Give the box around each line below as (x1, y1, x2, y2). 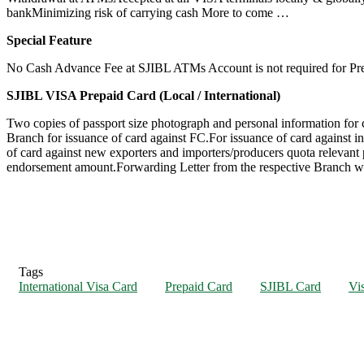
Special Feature (6, 32, 92, 47)
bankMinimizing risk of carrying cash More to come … (6, 5, 289, 19)
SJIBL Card (260, 279, 321, 293)
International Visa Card (19, 279, 137, 293)
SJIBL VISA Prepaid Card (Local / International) (6, 88, 280, 102)
